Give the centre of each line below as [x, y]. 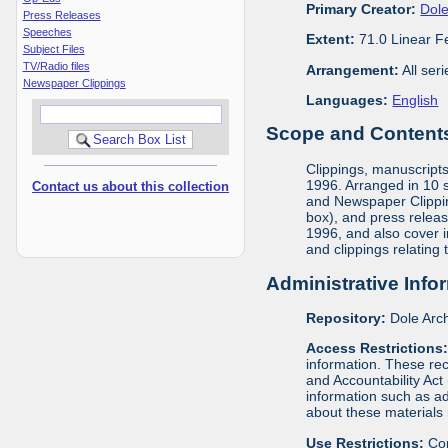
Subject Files [53, 48]
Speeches [47, 31]
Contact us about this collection [131, 186]
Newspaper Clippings [74, 82]
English [415, 99]
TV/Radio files [56, 65]
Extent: [331, 39]
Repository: [346, 318]
